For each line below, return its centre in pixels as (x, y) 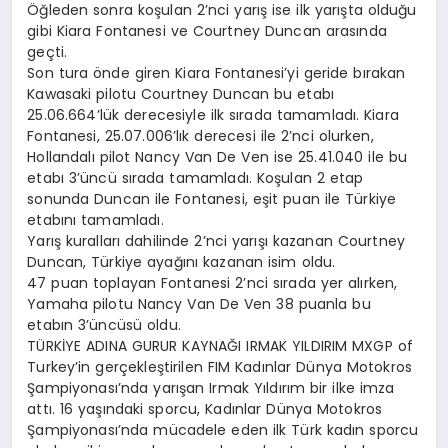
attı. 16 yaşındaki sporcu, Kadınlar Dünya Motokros (205, 409)
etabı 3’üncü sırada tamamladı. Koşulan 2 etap (195, 178)
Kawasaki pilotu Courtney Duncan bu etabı (180, 94)
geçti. (47, 52)
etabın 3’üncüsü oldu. (104, 325)
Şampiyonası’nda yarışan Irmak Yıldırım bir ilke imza (211, 388)
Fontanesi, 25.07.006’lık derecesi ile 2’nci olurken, (200, 136)
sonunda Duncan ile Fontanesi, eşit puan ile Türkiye (212, 199)
